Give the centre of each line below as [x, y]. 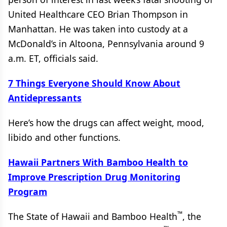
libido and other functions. [64, 137]
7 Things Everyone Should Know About [94, 83]
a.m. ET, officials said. [53, 58]
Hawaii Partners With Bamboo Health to [98, 162]
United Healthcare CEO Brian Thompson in [98, 14]
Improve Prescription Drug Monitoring [94, 177]
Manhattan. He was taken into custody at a [98, 29]
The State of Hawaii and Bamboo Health [93, 216]
